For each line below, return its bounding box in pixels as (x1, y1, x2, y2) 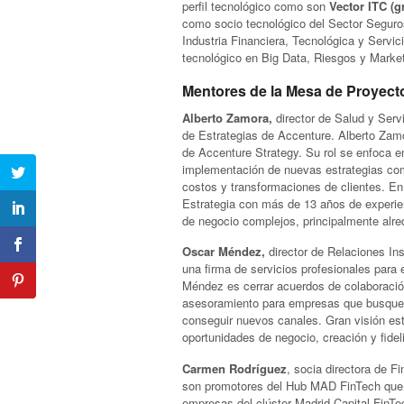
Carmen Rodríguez (182, 359, 287, 377)
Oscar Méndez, (182, 243, 269, 261)
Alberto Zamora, (182, 108, 272, 126)
